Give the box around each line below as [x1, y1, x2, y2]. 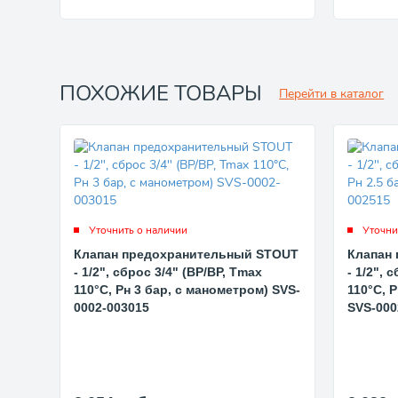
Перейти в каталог [279, 84, 385, 102]
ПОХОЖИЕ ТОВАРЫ [60, 78, 263, 107]
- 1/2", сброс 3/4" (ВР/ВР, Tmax [74, 264, 263, 279]
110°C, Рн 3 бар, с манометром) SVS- [74, 282, 301, 297]
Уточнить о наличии [89, 222, 188, 237]
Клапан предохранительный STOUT [74, 246, 299, 261]
